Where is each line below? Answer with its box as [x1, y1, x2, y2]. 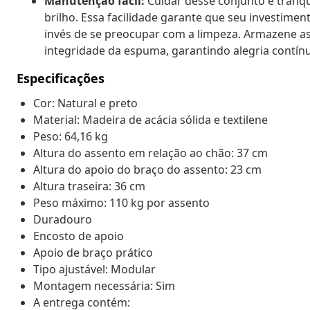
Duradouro [33, 211, 92, 227]
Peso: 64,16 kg [33, 128, 108, 144]
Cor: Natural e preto [33, 95, 138, 111]
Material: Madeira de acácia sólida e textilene [33, 111, 268, 127]
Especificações [17, 69, 104, 86]
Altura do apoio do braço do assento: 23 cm [33, 161, 262, 177]
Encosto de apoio [33, 228, 124, 244]
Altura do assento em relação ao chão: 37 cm [33, 145, 268, 161]
